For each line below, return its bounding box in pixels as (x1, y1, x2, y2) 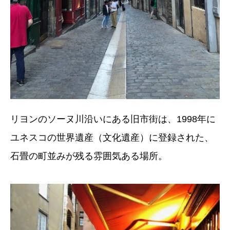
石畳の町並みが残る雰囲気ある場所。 (10, 150, 167, 161)
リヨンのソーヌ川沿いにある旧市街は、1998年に (10, 113, 216, 124)
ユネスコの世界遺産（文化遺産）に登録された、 (10, 132, 214, 143)
